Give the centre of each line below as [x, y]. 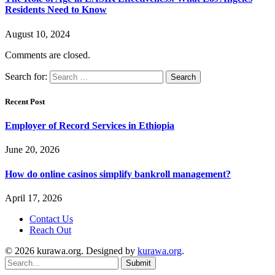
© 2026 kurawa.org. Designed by [71, 250]
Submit [138, 263]
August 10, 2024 [37, 34]
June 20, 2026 [32, 150]
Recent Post [25, 101]
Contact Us [51, 219]
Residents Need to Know [56, 10]
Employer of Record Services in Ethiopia [90, 126]
